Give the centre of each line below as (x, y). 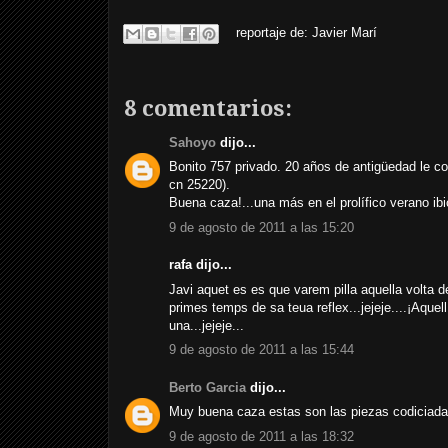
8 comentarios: (208, 108)
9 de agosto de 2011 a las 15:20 (261, 227)
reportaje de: (274, 32)
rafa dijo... (200, 265)
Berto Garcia (207, 387)
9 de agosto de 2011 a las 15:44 (261, 350)
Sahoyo (192, 142)
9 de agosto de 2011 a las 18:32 (261, 436)
